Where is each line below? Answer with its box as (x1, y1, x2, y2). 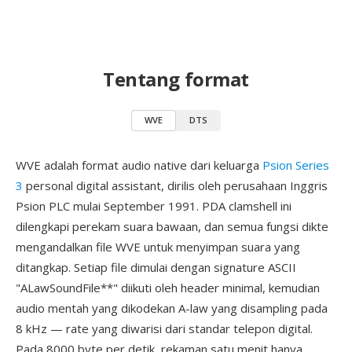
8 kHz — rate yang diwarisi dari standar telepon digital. (16, 321, 313, 336)
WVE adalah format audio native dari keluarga (16, 157, 262, 173)
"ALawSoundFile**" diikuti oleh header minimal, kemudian (16, 280, 320, 295)
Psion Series (262, 157, 329, 173)
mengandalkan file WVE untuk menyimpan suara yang (16, 239, 300, 255)
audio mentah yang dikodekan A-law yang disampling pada (16, 300, 328, 316)
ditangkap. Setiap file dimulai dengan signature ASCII (16, 259, 296, 275)
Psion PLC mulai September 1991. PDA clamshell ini (16, 198, 291, 214)
